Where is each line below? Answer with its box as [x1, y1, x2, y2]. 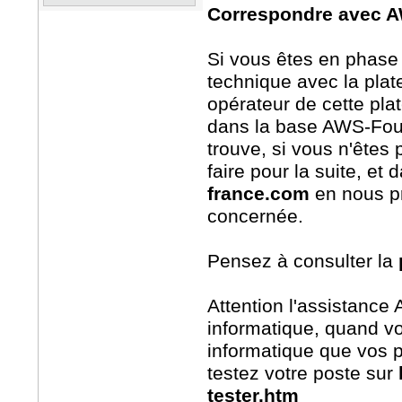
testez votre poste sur [207, 363, 398, 384]
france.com [207, 183, 310, 205]
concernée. [207, 205, 303, 227]
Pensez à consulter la [207, 250, 398, 272]
